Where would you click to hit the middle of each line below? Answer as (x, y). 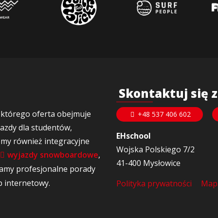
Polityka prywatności (154, 183)
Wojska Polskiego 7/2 (155, 149)
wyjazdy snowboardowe (53, 155)
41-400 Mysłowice (148, 163)
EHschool (135, 136)
